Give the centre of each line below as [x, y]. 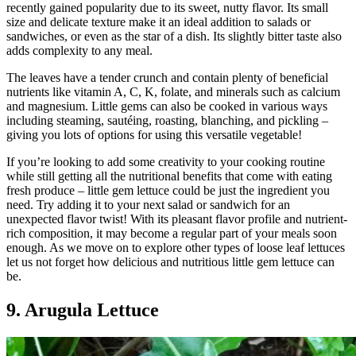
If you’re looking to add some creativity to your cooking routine [166, 162]
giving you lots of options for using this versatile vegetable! [154, 135]
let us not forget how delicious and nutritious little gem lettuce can [170, 262]
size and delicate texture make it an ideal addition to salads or [159, 22]
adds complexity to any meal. [79, 51]
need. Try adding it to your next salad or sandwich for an [148, 205]
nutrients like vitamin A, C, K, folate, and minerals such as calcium [173, 92]
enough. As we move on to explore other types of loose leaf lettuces [176, 248]
